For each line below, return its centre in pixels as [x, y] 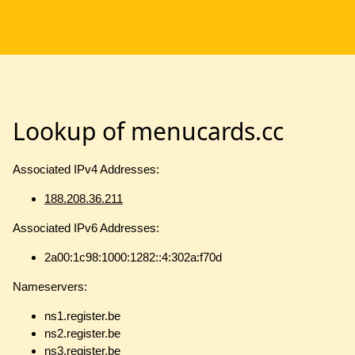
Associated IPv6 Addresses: [86, 228]
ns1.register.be [82, 316]
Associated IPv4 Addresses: [86, 170]
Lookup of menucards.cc [148, 132]
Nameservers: [50, 287]
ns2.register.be [82, 334]
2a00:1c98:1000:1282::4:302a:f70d [133, 258]
